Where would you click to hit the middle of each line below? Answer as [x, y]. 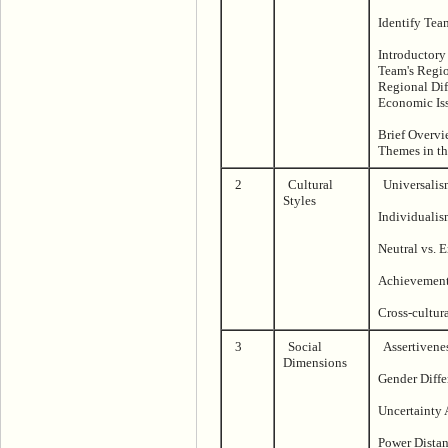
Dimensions [315, 362]
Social [305, 346]
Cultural [310, 184]
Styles [299, 200]
